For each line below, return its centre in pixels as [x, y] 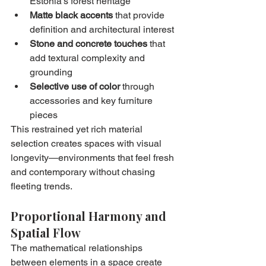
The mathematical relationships [78, 248]
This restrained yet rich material [78, 129]
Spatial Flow [46, 232]
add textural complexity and [88, 58]
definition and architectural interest [102, 29]
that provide [140, 15]
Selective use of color [75, 86]
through [138, 86]
